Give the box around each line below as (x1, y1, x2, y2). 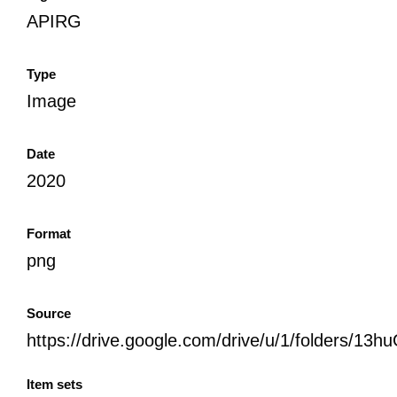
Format (27, 225, 71, 241)
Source (27, 305, 71, 321)
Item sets (27, 376, 82, 392)
